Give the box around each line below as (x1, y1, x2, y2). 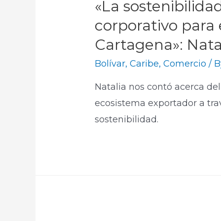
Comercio (163, 58, 207, 70)
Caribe (130, 58, 159, 70)
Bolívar (95, 58, 126, 70)
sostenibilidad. (95, 114, 159, 125)
